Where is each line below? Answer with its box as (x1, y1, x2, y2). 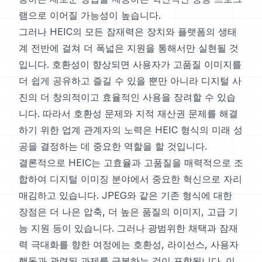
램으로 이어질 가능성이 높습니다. (19, 9, 161, 22)
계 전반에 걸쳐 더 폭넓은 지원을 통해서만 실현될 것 (19, 42, 239, 54)
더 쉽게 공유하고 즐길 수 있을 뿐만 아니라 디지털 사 (19, 75, 242, 87)
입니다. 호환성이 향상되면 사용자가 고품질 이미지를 (19, 58, 242, 71)
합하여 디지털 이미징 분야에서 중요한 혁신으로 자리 (19, 173, 242, 185)
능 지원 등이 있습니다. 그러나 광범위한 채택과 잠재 (19, 222, 238, 235)
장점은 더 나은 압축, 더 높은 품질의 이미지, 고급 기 (19, 206, 238, 218)
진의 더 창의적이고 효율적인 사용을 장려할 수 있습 (19, 91, 236, 104)
